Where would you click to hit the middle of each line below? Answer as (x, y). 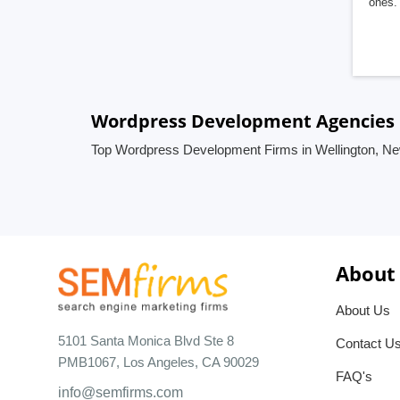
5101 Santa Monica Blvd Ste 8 (146, 340)
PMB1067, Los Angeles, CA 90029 (158, 362)
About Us (363, 310)
